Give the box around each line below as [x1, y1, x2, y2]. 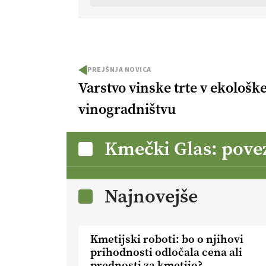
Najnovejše [104, 183, 198, 209]
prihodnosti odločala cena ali [90, 244, 242, 259]
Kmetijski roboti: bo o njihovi [90, 231, 243, 246]
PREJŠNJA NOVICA [87, 64, 151, 75]
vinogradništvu [78, 99, 176, 119]
